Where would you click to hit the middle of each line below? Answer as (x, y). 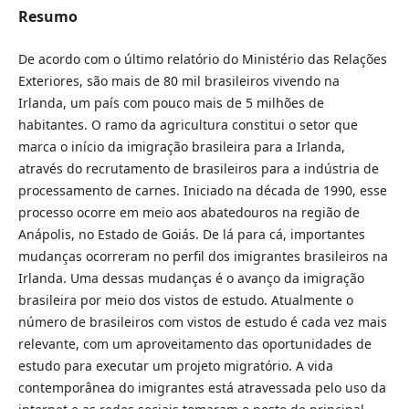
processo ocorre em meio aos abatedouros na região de (189, 212)
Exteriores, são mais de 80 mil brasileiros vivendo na (178, 80)
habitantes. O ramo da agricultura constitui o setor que (188, 124)
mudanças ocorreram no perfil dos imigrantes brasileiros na (203, 256)
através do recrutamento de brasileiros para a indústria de (198, 168)
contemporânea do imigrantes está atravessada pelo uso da (202, 387)
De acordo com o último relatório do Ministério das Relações (202, 58)
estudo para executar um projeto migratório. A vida (175, 365)
